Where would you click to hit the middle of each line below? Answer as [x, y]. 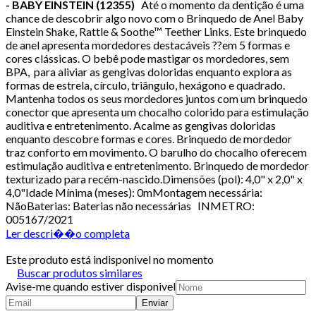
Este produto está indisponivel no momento [110, 259]
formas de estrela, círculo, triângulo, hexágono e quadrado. [147, 85]
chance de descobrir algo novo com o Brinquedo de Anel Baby [154, 18]
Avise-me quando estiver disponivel [91, 286]
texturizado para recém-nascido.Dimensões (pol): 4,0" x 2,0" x [154, 178]
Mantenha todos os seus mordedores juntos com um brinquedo [157, 98]
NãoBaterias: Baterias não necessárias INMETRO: [130, 205]
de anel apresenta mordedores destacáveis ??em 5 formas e [148, 44]
